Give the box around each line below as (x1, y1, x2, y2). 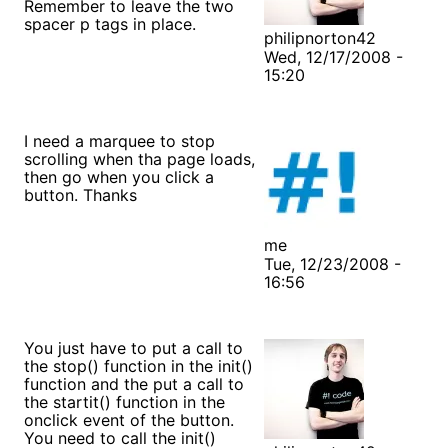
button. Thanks (24, 184, 137, 205)
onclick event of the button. (24, 409, 234, 430)
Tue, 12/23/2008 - (264, 253, 401, 274)
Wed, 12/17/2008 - (264, 46, 403, 67)
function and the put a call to (24, 373, 244, 394)
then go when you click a (24, 166, 214, 187)
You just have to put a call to (24, 337, 243, 358)
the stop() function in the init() (24, 355, 253, 376)
